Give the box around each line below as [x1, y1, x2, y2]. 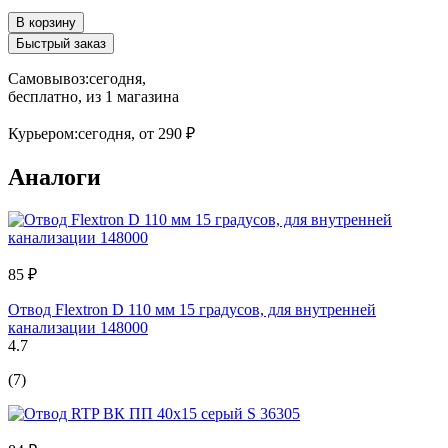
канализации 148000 [8, 318, 148, 336]
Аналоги [8, 163, 101, 190]
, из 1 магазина [78, 87, 179, 105]
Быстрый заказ [16, 35, 106, 51]
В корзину [16, 14, 76, 30]
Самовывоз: [8, 69, 89, 87]
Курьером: [8, 124, 78, 142]
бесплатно [8, 87, 78, 105]
